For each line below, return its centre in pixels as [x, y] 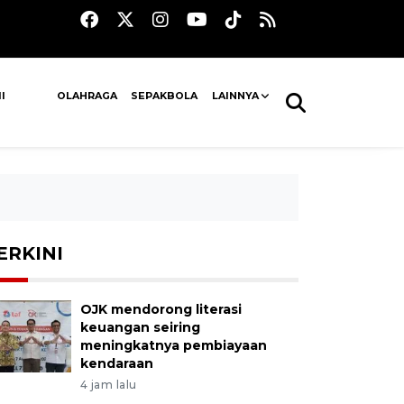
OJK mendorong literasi [161, 309]
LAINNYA [235, 96]
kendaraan [116, 363]
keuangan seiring [140, 327]
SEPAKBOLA [165, 96]
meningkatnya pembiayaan [173, 345]
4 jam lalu [108, 385]
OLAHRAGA [87, 96]
